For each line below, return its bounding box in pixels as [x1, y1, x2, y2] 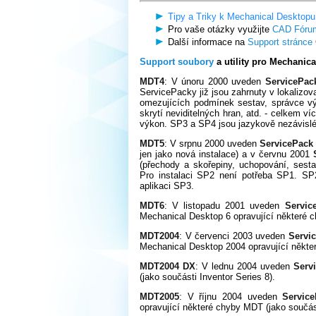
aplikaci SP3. [140, 180, 194, 191]
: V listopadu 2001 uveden [164, 200, 285, 211]
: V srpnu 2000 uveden [164, 138, 260, 149]
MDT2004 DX [140, 260, 196, 272]
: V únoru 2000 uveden [164, 75, 265, 87]
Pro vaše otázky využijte [168, 23, 272, 35]
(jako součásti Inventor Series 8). [140, 271, 275, 282]
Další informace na [168, 36, 248, 47]
